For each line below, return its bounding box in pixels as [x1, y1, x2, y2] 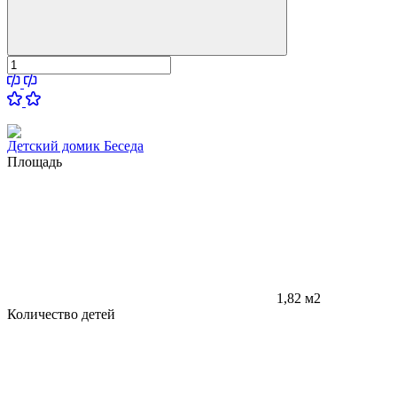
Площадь [7, 154, 62, 170]
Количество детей [7, 307, 115, 323]
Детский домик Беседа [7, 138, 144, 154]
